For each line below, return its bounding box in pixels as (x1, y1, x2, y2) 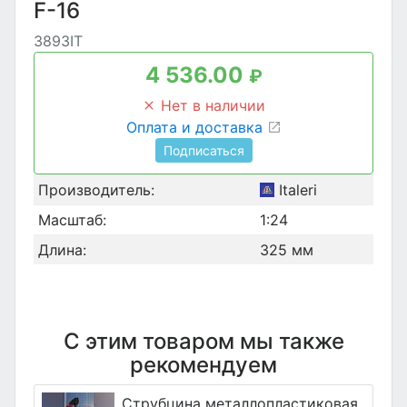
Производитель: (37, 181, 154, 200)
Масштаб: (37, 211, 106, 230)
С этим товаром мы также (63, 328, 344, 355)
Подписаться (163, 143, 244, 159)
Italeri (273, 181, 317, 200)
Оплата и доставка (125, 118, 267, 137)
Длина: (37, 241, 86, 260)
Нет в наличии (156, 96, 265, 115)
